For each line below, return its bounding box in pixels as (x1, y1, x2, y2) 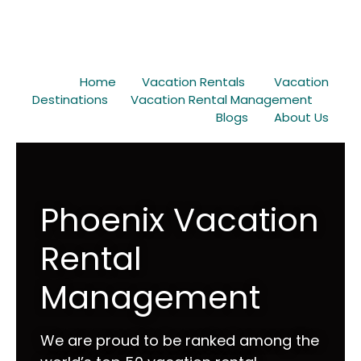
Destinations (32, 91, 108, 108)
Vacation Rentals (142, 73, 245, 90)
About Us (274, 109, 329, 126)
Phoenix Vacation (40, 197, 319, 243)
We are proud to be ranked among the (40, 330, 319, 351)
